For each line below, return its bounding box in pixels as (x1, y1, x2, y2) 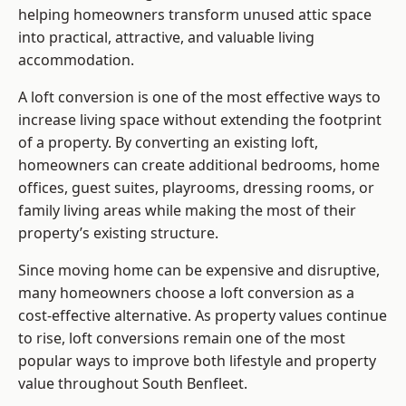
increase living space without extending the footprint (18, 110, 382, 130)
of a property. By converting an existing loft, (18, 132, 318, 153)
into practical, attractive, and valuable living (18, 27, 314, 48)
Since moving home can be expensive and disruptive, (18, 260, 380, 281)
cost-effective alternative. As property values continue (18, 305, 387, 326)
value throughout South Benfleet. (18, 373, 247, 394)
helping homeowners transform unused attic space (18, 5, 372, 25)
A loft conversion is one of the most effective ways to (18, 87, 381, 108)
